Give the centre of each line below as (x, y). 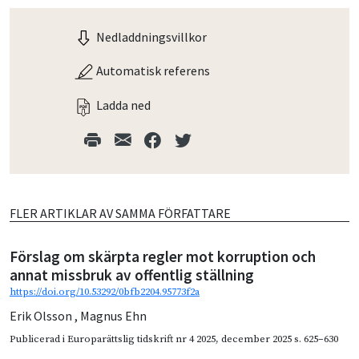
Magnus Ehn (113, 315)
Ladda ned (122, 105)
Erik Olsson (42, 315)
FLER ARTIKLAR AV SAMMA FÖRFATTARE (120, 213)
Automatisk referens (152, 71)
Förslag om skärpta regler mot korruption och (163, 256)
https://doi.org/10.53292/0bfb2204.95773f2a (105, 291)
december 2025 (256, 339)
